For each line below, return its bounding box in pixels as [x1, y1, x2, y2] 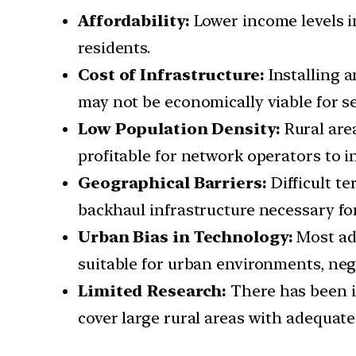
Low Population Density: [78, 119, 284, 139]
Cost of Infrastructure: [78, 65, 269, 85]
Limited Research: [78, 281, 231, 301]
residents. [78, 38, 151, 58]
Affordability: [78, 11, 194, 31]
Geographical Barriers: [78, 173, 271, 193]
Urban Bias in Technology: [78, 227, 297, 247]
